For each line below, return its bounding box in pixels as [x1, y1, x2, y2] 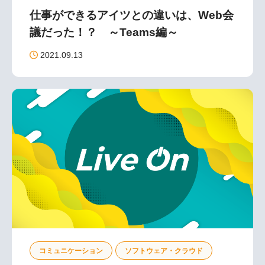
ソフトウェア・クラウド [125, 246, 203, 255]
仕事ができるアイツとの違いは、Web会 [30, 8, 234, 21]
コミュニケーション [39, 246, 103, 255]
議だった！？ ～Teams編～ [30, 25, 178, 38]
